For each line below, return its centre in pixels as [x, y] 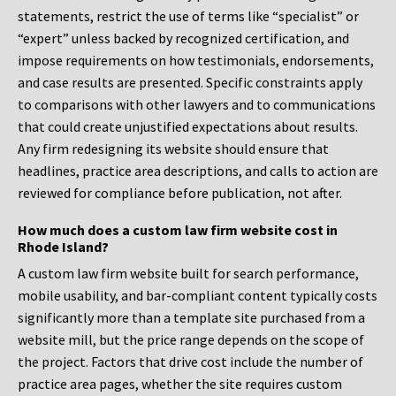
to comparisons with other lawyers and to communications [197, 105]
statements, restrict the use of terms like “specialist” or [188, 16]
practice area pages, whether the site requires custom [180, 384]
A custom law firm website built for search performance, [188, 274]
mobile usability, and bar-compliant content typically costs [198, 296]
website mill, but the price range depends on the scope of [191, 340]
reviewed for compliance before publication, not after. [180, 193]
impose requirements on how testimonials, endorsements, [196, 61]
